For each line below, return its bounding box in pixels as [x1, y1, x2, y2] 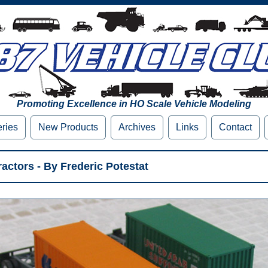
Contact [219, 122, 252, 132]
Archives [118, 122, 156, 132]
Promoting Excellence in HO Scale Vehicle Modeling [17, 99, 251, 109]
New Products [38, 122, 98, 132]
